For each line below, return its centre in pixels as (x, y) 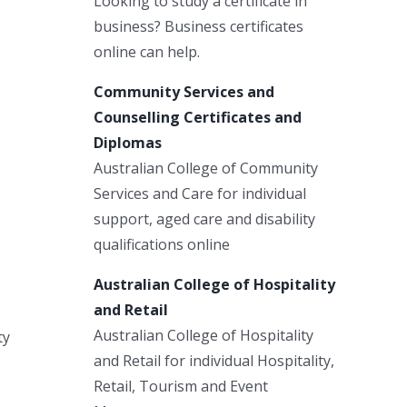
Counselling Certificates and (198, 117)
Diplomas (128, 142)
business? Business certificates (199, 26)
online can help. (147, 51)
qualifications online (162, 244)
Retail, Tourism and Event (181, 386)
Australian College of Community (206, 168)
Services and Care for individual (200, 193)
